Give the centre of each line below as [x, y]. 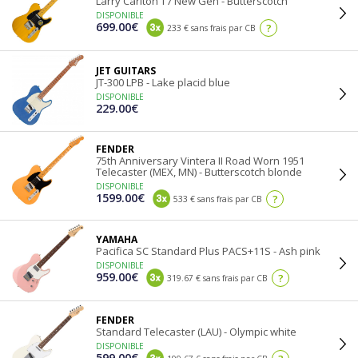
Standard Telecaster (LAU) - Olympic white [196, 332]
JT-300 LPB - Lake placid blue [163, 82]
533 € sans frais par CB [217, 199]
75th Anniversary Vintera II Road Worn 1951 [200, 161]
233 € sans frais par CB [210, 28]
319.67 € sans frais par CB [216, 278]
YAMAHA [117, 239]
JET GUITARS [126, 71]
